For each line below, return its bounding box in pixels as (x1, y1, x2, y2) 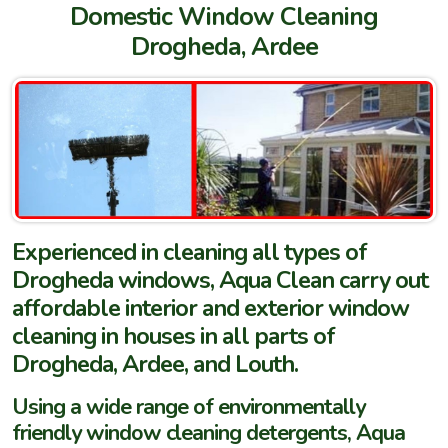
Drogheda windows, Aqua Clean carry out (12, 263, 428, 296)
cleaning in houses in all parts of (12, 319, 335, 352)
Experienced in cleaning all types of (12, 235, 367, 268)
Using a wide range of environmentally (12, 391, 365, 422)
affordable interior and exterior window (12, 291, 409, 324)
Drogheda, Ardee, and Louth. (12, 347, 298, 380)
